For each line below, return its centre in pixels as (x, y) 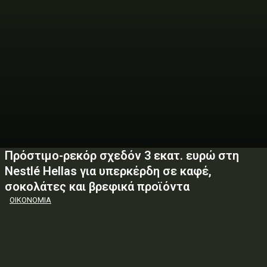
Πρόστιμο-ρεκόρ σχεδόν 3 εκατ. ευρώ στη (122, 156)
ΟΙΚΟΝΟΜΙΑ (30, 200)
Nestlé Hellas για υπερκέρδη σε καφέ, (108, 171)
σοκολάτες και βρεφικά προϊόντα (97, 187)
